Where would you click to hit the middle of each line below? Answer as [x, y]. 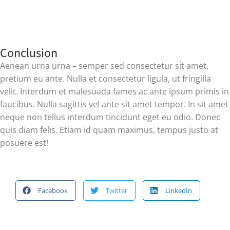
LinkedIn [179, 190]
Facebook [53, 190]
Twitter [117, 190]
